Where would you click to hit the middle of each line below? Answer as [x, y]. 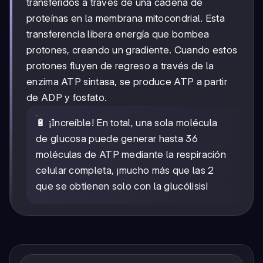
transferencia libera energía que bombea [118, 34]
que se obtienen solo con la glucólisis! [122, 186]
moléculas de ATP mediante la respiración [131, 155]
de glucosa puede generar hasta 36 [117, 139]
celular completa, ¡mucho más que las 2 [125, 171]
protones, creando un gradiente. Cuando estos [132, 50]
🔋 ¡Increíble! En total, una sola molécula [127, 123]
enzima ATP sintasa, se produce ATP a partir [127, 82]
